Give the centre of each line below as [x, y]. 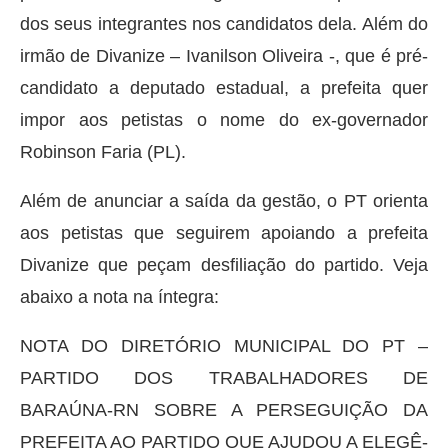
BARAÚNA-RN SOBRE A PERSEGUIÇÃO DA [224, 409]
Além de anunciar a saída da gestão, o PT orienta [224, 200]
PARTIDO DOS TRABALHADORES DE [224, 377]
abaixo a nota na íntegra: [119, 296]
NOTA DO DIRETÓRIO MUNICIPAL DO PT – [224, 345]
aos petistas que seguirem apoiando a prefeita [224, 232]
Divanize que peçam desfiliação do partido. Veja [224, 264]
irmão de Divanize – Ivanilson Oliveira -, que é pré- [224, 55]
